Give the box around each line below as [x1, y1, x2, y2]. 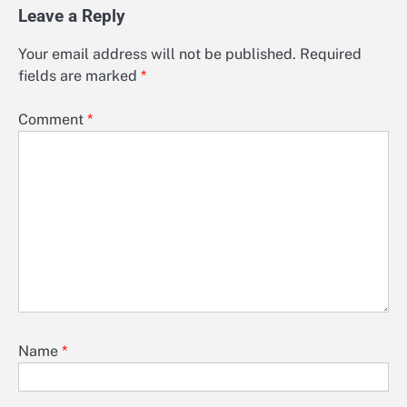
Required [300, 45, 362, 63]
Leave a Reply [18, 5, 125, 26]
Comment [18, 110, 87, 128]
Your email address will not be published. [18, 45, 296, 63]
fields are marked [18, 66, 141, 84]
